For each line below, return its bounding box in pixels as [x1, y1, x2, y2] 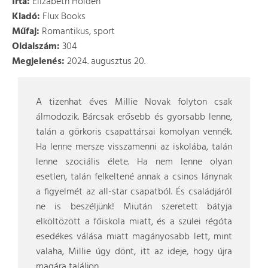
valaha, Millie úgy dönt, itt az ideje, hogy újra [36, 244, 232, 260]
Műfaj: [12, 24, 39, 39]
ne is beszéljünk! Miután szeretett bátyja [36, 199, 232, 215]
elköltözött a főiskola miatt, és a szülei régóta [36, 214, 232, 230]
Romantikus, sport [39, 24, 115, 39]
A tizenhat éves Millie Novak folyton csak [36, 95, 232, 110]
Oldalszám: [12, 39, 60, 54]
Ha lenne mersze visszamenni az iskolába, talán [36, 139, 232, 155]
